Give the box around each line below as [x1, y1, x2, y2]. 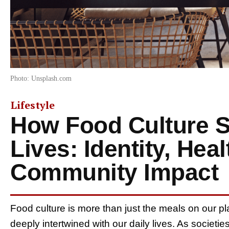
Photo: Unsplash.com [10, 74, 72, 82]
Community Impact [10, 158, 218, 186]
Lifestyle [11, 98, 55, 112]
